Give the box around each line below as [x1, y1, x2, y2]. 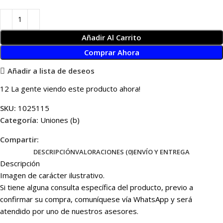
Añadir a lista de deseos [7, 66, 95, 76]
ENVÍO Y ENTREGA [133, 147, 190, 156]
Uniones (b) [40, 114, 80, 125]
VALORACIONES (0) [75, 147, 133, 156]
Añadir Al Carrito [82, 32, 141, 42]
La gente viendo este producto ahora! [11, 83, 140, 94]
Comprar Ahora [84, 47, 139, 57]
